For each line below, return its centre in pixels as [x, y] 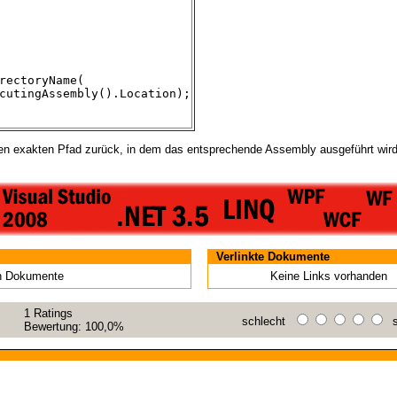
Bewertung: [54, 327]
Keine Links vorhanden [328, 276]
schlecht [267, 321]
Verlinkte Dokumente [272, 257]
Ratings [51, 313]
